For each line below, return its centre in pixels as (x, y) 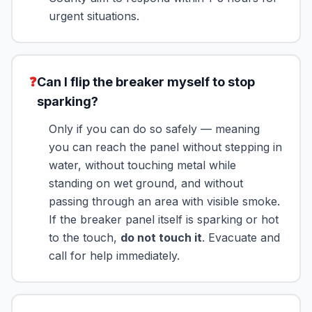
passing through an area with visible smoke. (164, 201)
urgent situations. (94, 16)
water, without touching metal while (142, 165)
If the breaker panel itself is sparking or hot (164, 219)
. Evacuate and (241, 237)
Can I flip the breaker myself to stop (146, 82)
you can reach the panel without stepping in (165, 147)
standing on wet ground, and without (146, 183)
